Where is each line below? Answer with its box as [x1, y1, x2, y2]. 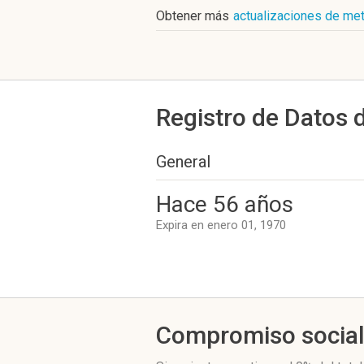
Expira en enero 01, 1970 [156, 218, 286, 232]
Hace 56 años [156, 191, 293, 218]
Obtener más [156, 8, 229, 24]
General [156, 152, 210, 171]
